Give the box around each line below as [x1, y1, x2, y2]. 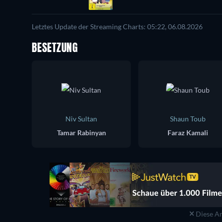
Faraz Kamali [167, 128, 208, 137]
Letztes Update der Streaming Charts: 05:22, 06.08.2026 [32, 22, 203, 31]
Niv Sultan [65, 114, 97, 123]
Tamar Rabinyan [56, 128, 106, 137]
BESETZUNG [32, 43, 78, 54]
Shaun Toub [170, 114, 206, 123]
